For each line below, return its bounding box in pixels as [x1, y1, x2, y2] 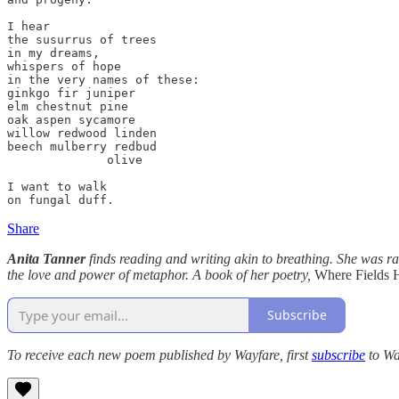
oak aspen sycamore [7, 112, 135, 126]
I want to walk [7, 179, 107, 193]
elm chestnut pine [7, 99, 128, 113]
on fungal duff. [7, 192, 114, 207]
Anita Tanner [7, 250, 85, 266]
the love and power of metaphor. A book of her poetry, [7, 266, 314, 282]
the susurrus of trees [7, 32, 157, 46]
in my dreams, [7, 45, 100, 60]
